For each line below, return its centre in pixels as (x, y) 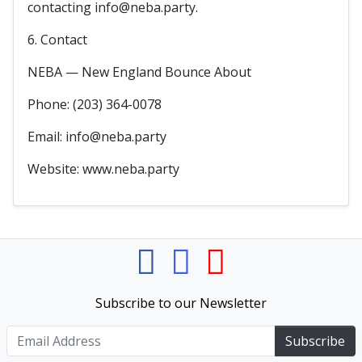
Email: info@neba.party (97, 137)
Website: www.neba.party (103, 169)
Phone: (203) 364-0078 (95, 104)
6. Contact (57, 40)
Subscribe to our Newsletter (181, 303)
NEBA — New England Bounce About (139, 72)
